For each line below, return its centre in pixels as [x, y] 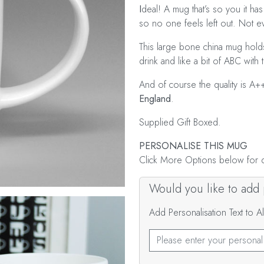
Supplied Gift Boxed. [180, 122]
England [155, 99]
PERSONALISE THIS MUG [193, 146]
